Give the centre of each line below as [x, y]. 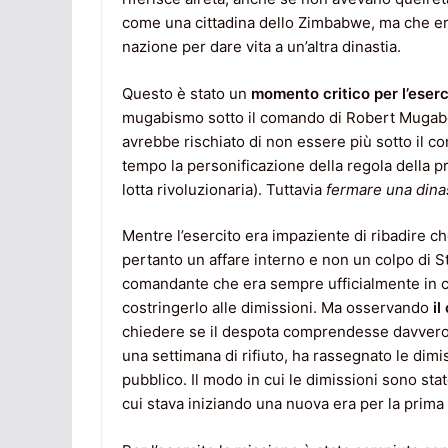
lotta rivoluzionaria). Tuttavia [224, 189]
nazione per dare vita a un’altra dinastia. [261, 47]
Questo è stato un [186, 93]
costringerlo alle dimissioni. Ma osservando [277, 308]
